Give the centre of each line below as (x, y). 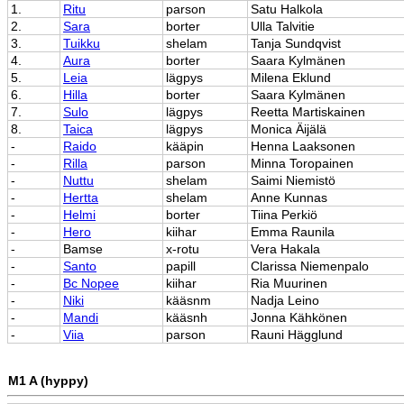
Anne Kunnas (289, 197)
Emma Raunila (293, 231)
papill (181, 266)
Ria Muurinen (289, 283)
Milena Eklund (291, 77)
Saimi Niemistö (293, 180)
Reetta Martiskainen (308, 111)
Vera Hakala (285, 248)
